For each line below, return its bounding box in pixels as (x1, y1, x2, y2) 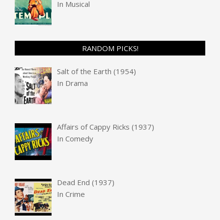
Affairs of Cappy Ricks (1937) (57, 122, 155, 132)
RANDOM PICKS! (82, 43, 138, 53)
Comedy (65, 134, 94, 144)
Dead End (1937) (57, 177, 115, 188)
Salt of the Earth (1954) (57, 66, 137, 76)
